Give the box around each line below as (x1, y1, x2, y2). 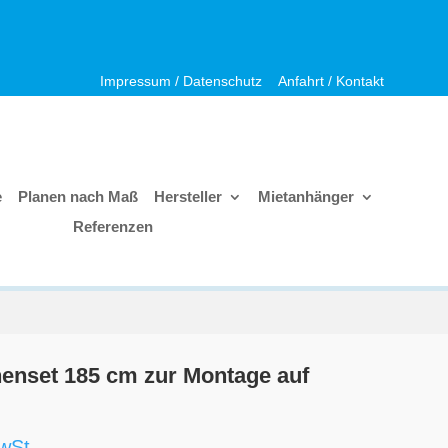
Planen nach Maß (18, 189, 139, 205)
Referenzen (72, 219, 153, 235)
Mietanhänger (258, 189, 355, 205)
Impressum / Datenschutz (99, 73, 262, 89)
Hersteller (154, 189, 223, 205)
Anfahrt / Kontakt (277, 73, 384, 89)
